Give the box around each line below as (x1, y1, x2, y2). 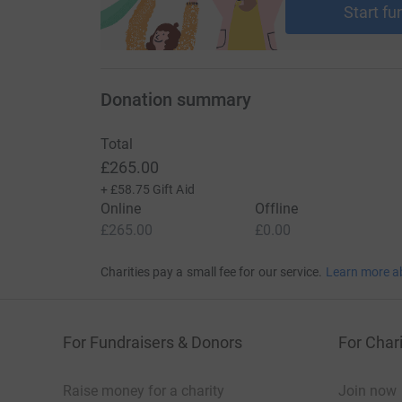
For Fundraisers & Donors (63, 333, 242, 353)
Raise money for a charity (63, 382, 224, 400)
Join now (338, 382, 397, 400)
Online (100, 200, 141, 218)
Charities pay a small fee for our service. (100, 265, 323, 280)
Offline (254, 200, 299, 218)
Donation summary (100, 89, 251, 111)
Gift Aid (153, 182, 195, 197)
